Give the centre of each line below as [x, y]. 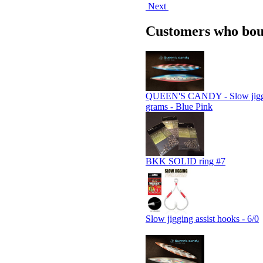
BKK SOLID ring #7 [186, 161]
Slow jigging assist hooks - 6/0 [202, 219]
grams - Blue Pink [179, 107]
